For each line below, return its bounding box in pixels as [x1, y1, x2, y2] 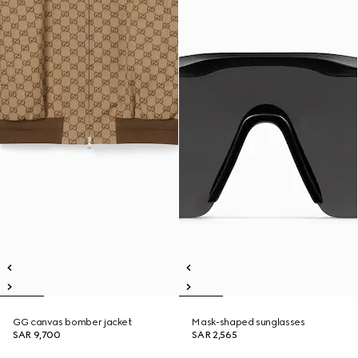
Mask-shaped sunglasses [192, 316, 305, 328]
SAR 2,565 [192, 329, 237, 340]
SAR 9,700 [13, 329, 61, 340]
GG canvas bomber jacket [13, 316, 132, 328]
